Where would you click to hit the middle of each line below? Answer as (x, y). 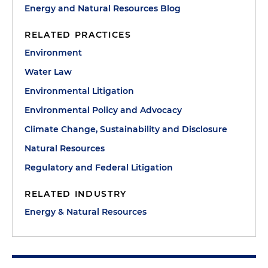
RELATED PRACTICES (78, 35)
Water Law (48, 72)
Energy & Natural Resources (86, 212)
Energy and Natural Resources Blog (103, 8)
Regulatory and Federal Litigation (99, 167)
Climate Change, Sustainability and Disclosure (126, 129)
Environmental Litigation (79, 91)
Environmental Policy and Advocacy (103, 110)
